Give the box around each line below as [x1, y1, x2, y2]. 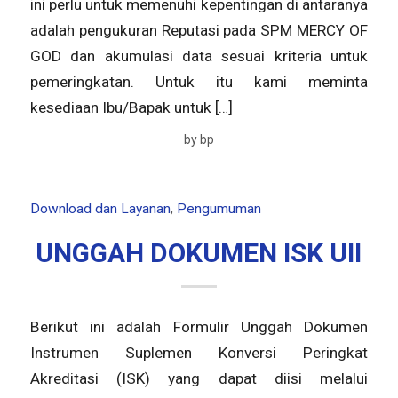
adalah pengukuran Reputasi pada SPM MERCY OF [29, 21, 369, 40]
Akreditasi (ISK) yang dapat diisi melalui [29, 370, 369, 388]
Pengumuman [176, 200, 261, 217]
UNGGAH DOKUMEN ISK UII [36, 236, 362, 268]
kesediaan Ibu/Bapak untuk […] [29, 99, 233, 117]
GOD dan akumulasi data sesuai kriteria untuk [29, 47, 369, 66]
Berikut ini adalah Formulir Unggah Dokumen [29, 318, 369, 337]
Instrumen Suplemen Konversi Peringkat [29, 344, 369, 362]
